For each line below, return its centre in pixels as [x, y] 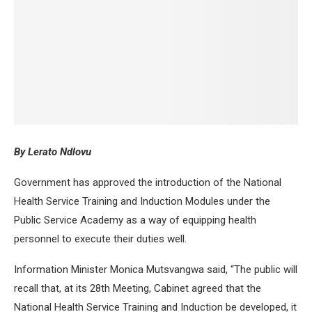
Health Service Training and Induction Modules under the [142, 202]
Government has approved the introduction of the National [148, 183]
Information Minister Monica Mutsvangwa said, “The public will [156, 270]
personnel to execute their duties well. [100, 239]
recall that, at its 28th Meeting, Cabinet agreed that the [138, 289]
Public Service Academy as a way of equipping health [135, 220]
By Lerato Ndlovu [53, 152]
